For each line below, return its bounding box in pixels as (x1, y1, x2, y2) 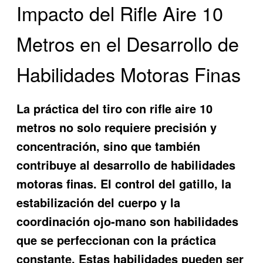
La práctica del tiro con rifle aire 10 (16, 100, 213, 117)
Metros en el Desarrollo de (16, 29, 240, 57)
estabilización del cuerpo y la (16, 194, 181, 211)
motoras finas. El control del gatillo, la (16, 175, 232, 193)
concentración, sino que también (16, 137, 201, 155)
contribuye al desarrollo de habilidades (16, 156, 236, 174)
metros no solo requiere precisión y (16, 119, 217, 136)
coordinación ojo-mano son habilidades (16, 213, 239, 230)
